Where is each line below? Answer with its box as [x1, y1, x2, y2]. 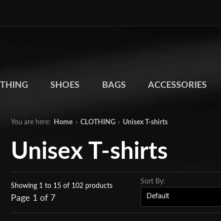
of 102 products [63, 183, 113, 190]
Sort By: [141, 178, 166, 185]
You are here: [11, 118, 51, 126]
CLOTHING [80, 118, 115, 126]
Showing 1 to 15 [11, 183, 64, 190]
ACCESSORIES [148, 81, 207, 90]
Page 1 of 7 [11, 194, 56, 203]
